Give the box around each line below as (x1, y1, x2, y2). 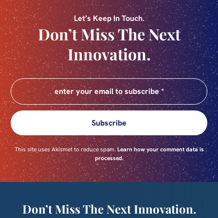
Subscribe (91, 117, 127, 128)
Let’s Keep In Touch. (73, 13, 145, 23)
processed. (94, 154, 124, 162)
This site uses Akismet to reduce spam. (14, 145, 117, 153)
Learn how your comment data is (117, 145, 204, 153)
